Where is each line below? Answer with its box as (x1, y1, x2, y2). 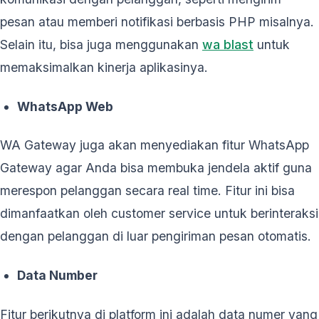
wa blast (202, 36, 253, 52)
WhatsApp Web (17, 98, 113, 114)
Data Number (17, 268, 98, 283)
